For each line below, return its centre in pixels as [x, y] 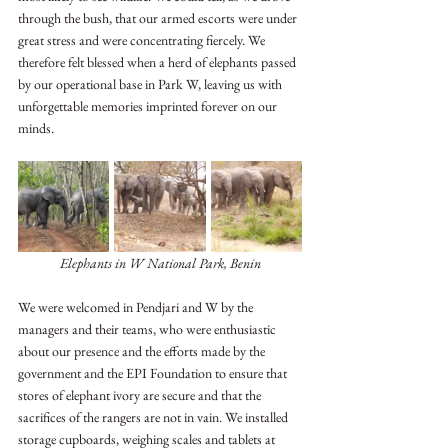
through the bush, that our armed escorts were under [159, 17]
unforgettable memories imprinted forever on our [149, 105]
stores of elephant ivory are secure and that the [141, 394]
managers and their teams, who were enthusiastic [148, 328]
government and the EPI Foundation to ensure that [154, 372]
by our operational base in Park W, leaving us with [151, 83]
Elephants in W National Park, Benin [160, 262]
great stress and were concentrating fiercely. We [143, 39]
